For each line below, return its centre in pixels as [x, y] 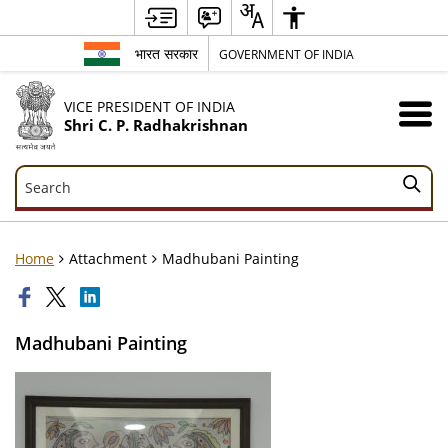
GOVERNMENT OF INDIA [286, 53]
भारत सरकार [166, 53]
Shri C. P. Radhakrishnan [155, 125]
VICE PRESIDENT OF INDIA [149, 106]
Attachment [108, 258]
